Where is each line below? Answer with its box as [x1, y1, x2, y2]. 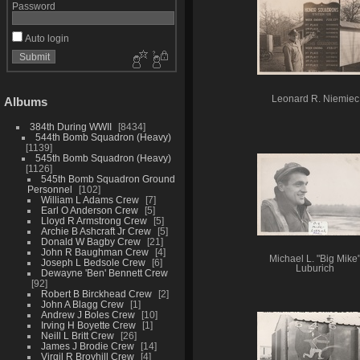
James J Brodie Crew [40, 340, 134, 351]
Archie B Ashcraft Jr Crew [40, 225, 151, 236]
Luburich [296, 263, 334, 273]
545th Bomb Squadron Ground [40, 173, 175, 184]
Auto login [22, 33, 69, 44]
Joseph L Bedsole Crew [40, 256, 145, 268]
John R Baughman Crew [40, 246, 149, 257]
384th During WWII [29, 121, 112, 132]
